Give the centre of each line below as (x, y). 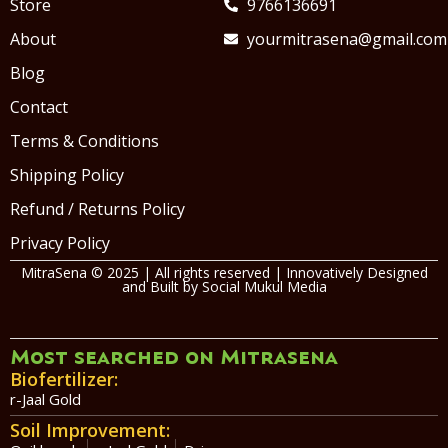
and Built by (161, 287)
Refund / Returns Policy (97, 209)
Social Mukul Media (264, 287)
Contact (39, 107)
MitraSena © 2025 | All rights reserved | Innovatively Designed (224, 273)
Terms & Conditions (84, 141)
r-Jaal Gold (45, 399)
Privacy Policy (60, 243)
